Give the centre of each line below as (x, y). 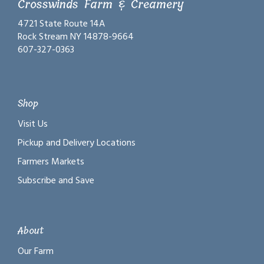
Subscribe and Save (56, 181)
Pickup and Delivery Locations (77, 143)
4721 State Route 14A (61, 24)
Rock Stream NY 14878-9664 (76, 37)
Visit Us (33, 124)
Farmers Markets (51, 162)
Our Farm (36, 251)
